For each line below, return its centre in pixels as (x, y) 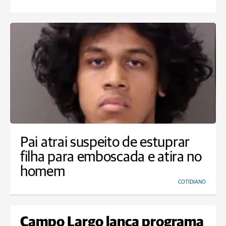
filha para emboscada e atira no (111, 157)
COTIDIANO (192, 182)
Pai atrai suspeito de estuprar (105, 143)
